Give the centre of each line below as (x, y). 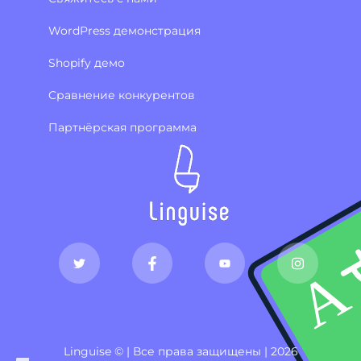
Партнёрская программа (122, 128)
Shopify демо (87, 63)
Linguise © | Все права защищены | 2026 (180, 351)
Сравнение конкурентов (122, 95)
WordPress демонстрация (124, 31)
